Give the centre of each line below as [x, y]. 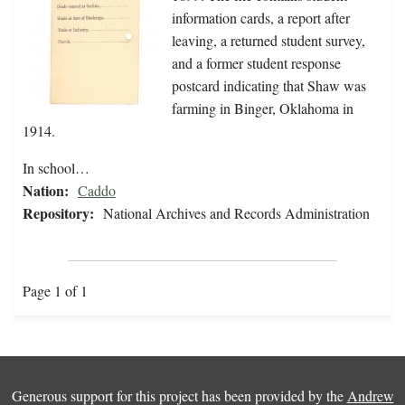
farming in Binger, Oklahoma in [263, 108]
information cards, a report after [261, 18]
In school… [56, 168]
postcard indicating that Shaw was [269, 86]
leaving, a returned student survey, [268, 41]
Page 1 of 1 [55, 291]
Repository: [58, 213]
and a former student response [256, 63]
